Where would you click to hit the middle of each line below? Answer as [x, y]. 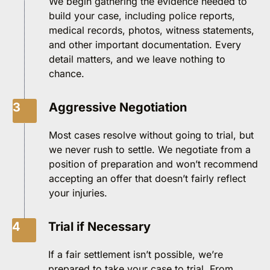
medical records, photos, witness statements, [152, 30]
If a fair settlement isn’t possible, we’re [136, 254]
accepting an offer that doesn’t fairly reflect [147, 178]
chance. [67, 73]
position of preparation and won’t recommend [153, 164]
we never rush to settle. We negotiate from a [150, 149]
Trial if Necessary [99, 226]
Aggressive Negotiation [118, 107]
